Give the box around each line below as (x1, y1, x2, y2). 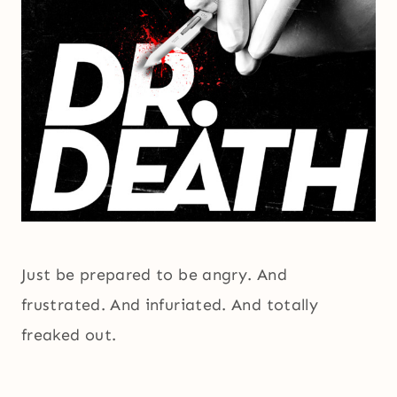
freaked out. (21, 325, 117, 346)
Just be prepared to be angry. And (21, 265, 287, 285)
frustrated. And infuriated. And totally (21, 295, 319, 315)
